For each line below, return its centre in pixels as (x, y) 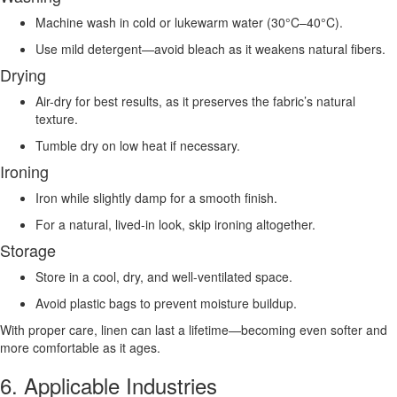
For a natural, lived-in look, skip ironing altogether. (175, 224)
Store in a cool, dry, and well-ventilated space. (164, 276)
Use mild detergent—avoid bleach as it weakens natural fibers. (210, 48)
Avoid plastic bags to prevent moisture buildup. (166, 303)
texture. (57, 118)
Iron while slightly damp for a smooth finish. (156, 197)
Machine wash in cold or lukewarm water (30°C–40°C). (189, 22)
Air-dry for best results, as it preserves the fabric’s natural (195, 101)
